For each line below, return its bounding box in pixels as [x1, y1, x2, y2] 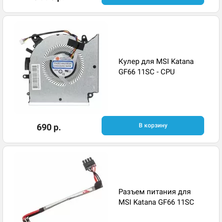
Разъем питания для [118, 187, 191, 196]
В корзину [138, 122, 167, 129]
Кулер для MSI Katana [118, 56, 194, 66]
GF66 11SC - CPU [118, 67, 175, 76]
